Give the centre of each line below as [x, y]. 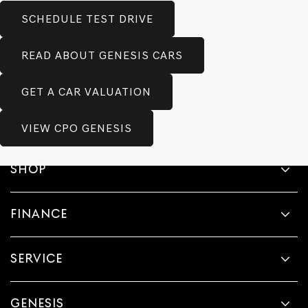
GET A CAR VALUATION [86, 91]
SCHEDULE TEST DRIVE [87, 19]
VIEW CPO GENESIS [77, 128]
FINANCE [39, 213]
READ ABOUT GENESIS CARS [102, 55]
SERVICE [36, 258]
